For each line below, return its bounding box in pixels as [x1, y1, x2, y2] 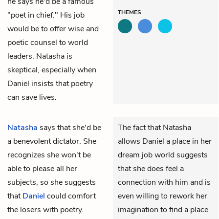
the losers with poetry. [7, 204, 84, 215]
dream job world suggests [118, 149, 208, 160]
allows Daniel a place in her [118, 135, 212, 147]
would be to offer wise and [7, 23, 99, 34]
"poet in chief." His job [7, 9, 85, 21]
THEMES [118, 8, 141, 16]
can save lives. [7, 91, 57, 103]
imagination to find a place [118, 204, 208, 215]
